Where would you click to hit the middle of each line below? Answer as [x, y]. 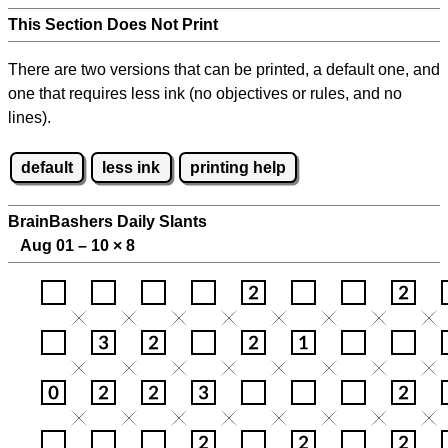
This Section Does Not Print [113, 24]
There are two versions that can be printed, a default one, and [224, 69]
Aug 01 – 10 [60, 246]
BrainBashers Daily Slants [107, 222]
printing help [237, 167]
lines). [29, 117]
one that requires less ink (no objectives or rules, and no [205, 93]
